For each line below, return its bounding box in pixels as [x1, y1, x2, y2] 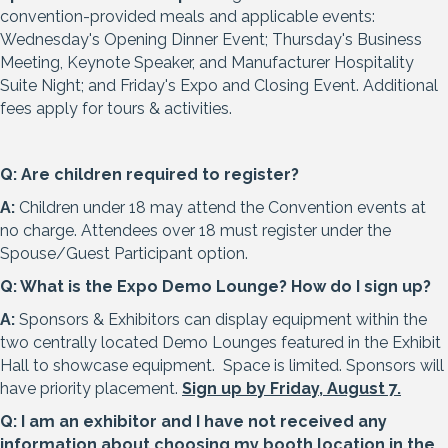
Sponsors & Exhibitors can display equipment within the [15, 310, 427, 330]
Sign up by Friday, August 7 [182, 379, 397, 399]
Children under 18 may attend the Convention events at [19, 198, 426, 218]
